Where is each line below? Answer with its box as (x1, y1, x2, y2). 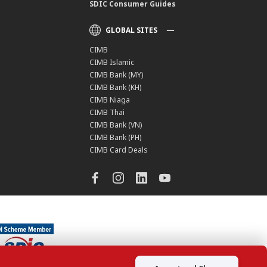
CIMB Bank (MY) (89, 70, 144, 80)
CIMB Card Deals (89, 145, 148, 156)
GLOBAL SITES (105, 25, 158, 36)
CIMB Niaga (89, 95, 131, 105)
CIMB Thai (89, 107, 125, 118)
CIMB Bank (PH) (89, 132, 142, 143)
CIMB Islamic (89, 57, 135, 68)
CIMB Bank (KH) (89, 82, 142, 93)
